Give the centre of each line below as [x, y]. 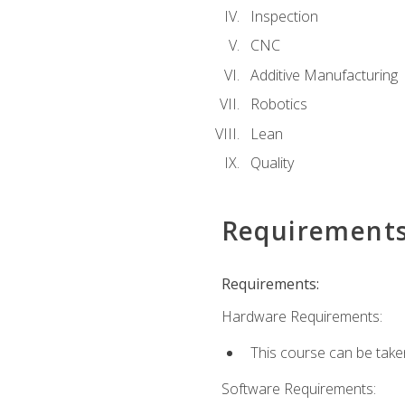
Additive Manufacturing [324, 75]
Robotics [278, 104]
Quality [272, 163]
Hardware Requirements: [301, 316]
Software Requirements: [298, 389]
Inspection [284, 16]
